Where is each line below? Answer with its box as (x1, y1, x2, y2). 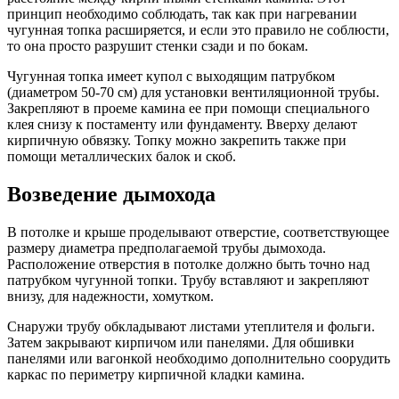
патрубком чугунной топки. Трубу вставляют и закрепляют (7, 272, 369, 288)
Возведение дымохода (7, 182, 216, 206)
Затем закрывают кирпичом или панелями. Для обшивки (7, 334, 354, 350)
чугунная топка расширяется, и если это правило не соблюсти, (7, 21, 389, 37)
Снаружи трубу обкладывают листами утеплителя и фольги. (7, 318, 375, 334)
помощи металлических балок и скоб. (7, 148, 236, 164)
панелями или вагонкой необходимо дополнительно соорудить (7, 350, 390, 366)
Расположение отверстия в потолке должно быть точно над (7, 256, 370, 272)
